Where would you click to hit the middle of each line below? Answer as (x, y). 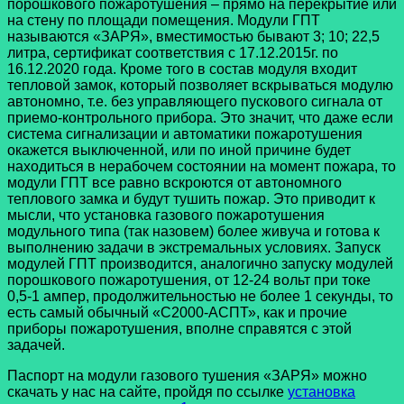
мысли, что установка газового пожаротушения (166, 215)
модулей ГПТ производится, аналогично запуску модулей (200, 263)
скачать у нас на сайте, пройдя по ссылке (147, 391)
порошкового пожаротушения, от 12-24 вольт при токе (189, 280)
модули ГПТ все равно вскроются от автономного (174, 182)
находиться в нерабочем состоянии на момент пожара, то (202, 166)
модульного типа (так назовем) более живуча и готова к (193, 231)
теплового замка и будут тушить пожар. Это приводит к (191, 198)
